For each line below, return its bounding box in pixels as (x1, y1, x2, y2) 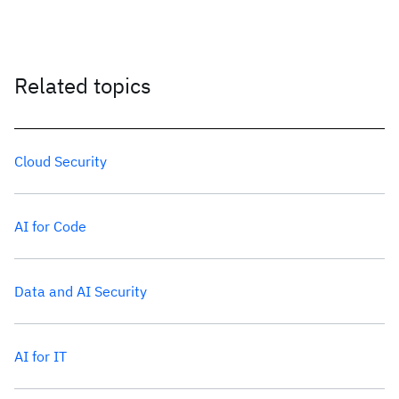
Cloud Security (14, 152, 107, 170)
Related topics (14, 71, 151, 100)
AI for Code (14, 217, 86, 235)
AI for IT (14, 347, 67, 365)
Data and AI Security (14, 282, 147, 300)
